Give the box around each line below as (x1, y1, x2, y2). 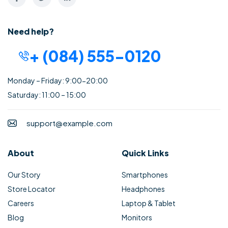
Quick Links (122, 147, 169, 158)
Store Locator (8, 184, 55, 193)
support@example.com (26, 118, 112, 128)
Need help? (8, 25, 54, 37)
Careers (8, 198, 34, 208)
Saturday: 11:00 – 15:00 (8, 90, 86, 99)
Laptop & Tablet (122, 198, 176, 208)
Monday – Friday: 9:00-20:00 (8, 75, 108, 85)
